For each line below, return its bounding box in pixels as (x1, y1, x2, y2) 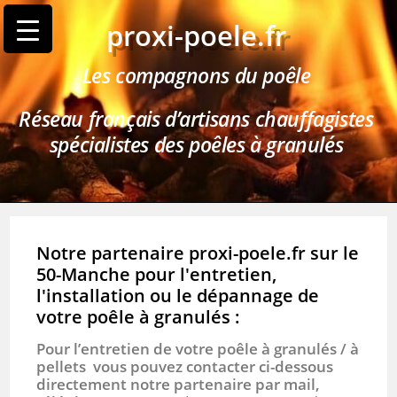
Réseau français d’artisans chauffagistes (19, 105, 374, 133)
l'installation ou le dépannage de (36, 284, 320, 307)
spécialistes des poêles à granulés (49, 130, 344, 159)
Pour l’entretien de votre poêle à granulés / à (36, 339, 360, 359)
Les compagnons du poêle (82, 61, 311, 90)
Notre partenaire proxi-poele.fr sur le (36, 241, 360, 265)
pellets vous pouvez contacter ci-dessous (36, 356, 334, 377)
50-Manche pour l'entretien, (36, 262, 277, 286)
